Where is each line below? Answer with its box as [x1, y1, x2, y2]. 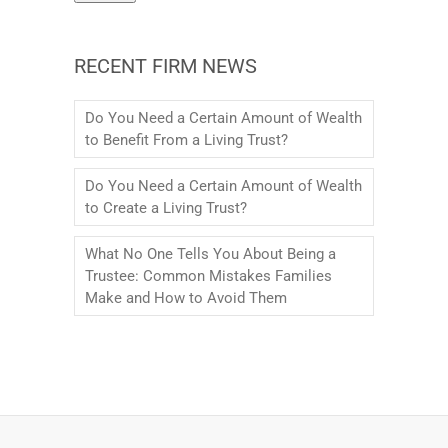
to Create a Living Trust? [85, 198, 247, 217]
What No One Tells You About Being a [85, 244, 336, 263]
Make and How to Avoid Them [85, 288, 287, 307]
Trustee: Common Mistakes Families [85, 266, 332, 285]
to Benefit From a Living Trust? [85, 130, 288, 149]
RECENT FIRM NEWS [74, 53, 257, 78]
